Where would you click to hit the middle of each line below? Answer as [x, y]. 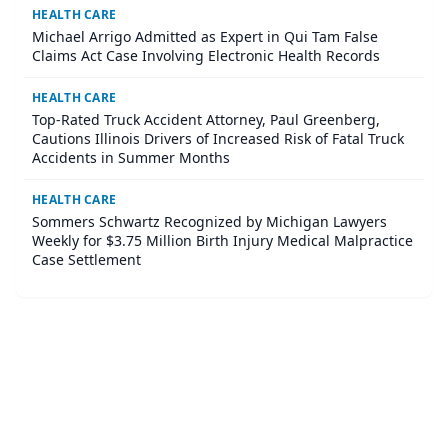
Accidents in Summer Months [131, 158]
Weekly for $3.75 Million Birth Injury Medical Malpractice [222, 241]
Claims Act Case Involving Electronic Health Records [206, 56]
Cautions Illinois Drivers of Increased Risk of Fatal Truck [218, 139]
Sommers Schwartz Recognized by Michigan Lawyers [209, 222]
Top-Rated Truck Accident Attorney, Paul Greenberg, [206, 120]
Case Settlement [86, 260]
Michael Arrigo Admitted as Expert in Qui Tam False [205, 37]
